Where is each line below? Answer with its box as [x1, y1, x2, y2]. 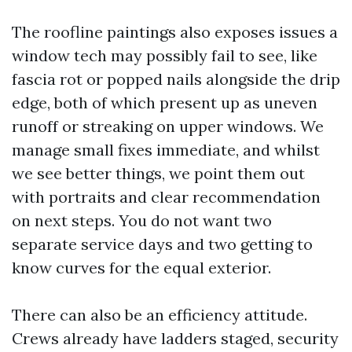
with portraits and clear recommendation [12, 186, 321, 207]
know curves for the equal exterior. [12, 257, 271, 277]
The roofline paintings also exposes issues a [12, 21, 338, 42]
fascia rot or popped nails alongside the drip [12, 68, 340, 89]
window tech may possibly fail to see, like [12, 45, 317, 65]
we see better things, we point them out [12, 163, 305, 183]
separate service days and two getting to [12, 233, 313, 254]
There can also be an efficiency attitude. [12, 304, 307, 324]
